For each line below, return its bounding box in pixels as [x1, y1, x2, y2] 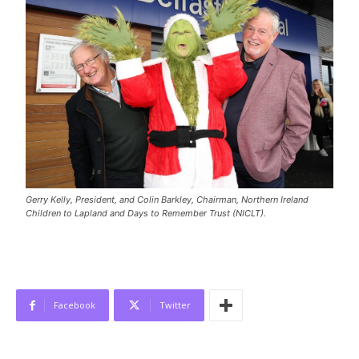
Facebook [54, 299, 95, 312]
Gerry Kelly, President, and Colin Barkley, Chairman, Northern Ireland [26, 194, 309, 206]
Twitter [159, 299, 191, 312]
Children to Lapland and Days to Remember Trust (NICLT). [26, 208, 267, 220]
